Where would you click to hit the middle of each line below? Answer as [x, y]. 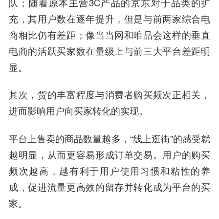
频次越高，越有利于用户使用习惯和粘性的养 [109, 171]
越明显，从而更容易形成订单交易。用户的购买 [109, 155]
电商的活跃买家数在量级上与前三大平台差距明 [109, 51]
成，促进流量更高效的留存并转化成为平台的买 [109, 187]
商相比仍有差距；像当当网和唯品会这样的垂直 [109, 34]
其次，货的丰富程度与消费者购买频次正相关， [109, 95]
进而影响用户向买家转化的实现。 [78, 111]
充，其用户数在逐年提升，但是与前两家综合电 [109, 18]
